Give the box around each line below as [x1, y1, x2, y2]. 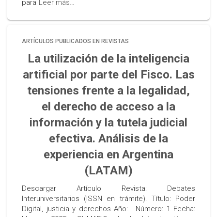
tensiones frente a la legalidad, [27, 84, 190, 97]
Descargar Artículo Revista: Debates [22, 184, 195, 193]
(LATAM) [84, 164, 133, 177]
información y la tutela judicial [30, 116, 187, 129]
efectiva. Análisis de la [49, 132, 168, 145]
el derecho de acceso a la [42, 100, 175, 113]
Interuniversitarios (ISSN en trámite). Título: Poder [22, 194, 195, 203]
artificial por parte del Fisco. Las [22, 68, 195, 81]
